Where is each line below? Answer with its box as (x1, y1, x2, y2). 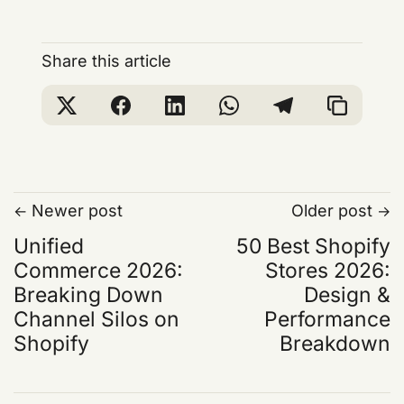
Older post (290, 201, 372, 221)
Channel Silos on (14, 307, 180, 333)
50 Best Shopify (235, 234, 390, 260)
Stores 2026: (264, 258, 390, 284)
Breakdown (279, 331, 390, 357)
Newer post (32, 201, 124, 221)
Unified (14, 234, 85, 260)
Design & (303, 282, 390, 308)
